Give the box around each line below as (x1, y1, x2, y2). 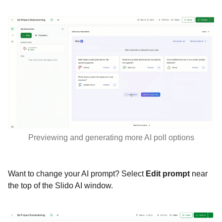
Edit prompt (146, 169, 192, 178)
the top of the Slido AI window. (8, 181, 113, 190)
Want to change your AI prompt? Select (8, 169, 146, 178)
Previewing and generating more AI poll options (28, 133, 194, 142)
